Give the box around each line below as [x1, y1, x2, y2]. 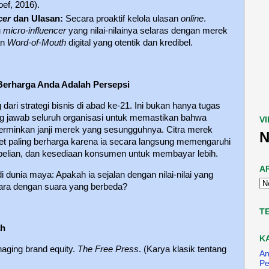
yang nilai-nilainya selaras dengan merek [66, 26, 228, 36]
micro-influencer [3, 26, 66, 36]
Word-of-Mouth [7, 38, 66, 48]
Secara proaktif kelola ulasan [63, 14, 181, 24]
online [181, 14, 204, 24]
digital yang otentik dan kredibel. [66, 38, 193, 48]
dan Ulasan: [11, 14, 63, 24]
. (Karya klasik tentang [139, 244, 226, 255]
